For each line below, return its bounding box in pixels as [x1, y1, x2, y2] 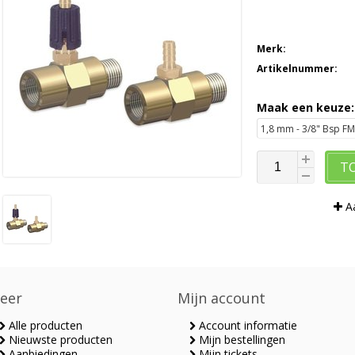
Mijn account [177, 288, 265, 307]
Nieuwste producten [6, 332, 113, 347]
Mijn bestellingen [196, 332, 285, 347]
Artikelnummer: [257, 62, 338, 75]
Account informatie [196, 318, 297, 333]
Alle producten [6, 318, 82, 333]
